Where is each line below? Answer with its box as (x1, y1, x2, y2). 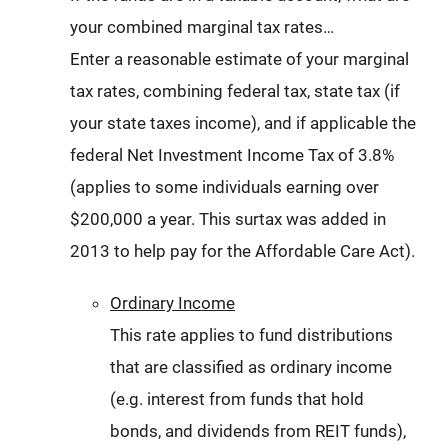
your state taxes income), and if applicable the (70, 113, 416, 134)
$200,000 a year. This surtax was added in (70, 209, 386, 230)
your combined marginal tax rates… (70, 17, 334, 38)
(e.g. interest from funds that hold (110, 389, 364, 410)
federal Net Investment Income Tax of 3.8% (70, 145, 394, 166)
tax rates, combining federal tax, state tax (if (70, 81, 400, 102)
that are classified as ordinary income (110, 357, 392, 378)
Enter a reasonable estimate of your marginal (70, 49, 409, 70)
